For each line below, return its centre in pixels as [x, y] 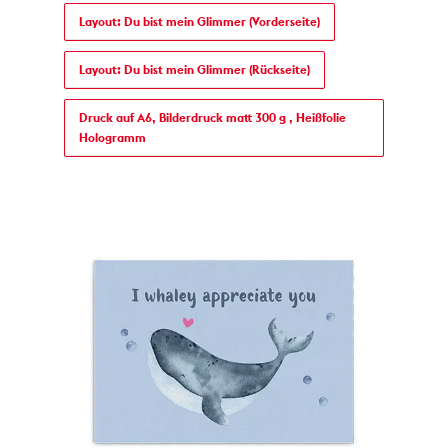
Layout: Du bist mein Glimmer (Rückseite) [195, 70]
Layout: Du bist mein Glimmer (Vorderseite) [200, 22]
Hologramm [113, 138]
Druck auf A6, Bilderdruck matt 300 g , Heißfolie [213, 118]
